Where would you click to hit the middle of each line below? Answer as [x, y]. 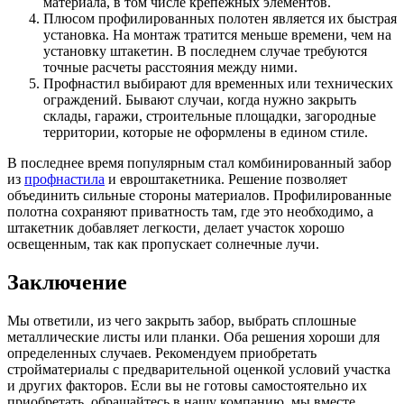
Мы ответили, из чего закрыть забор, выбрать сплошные [182, 320]
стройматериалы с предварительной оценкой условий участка [199, 369]
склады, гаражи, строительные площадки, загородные [210, 116]
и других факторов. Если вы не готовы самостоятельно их [187, 385]
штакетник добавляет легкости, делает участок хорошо [176, 228]
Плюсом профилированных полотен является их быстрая [220, 19]
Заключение [67, 282]
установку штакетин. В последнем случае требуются [205, 51]
